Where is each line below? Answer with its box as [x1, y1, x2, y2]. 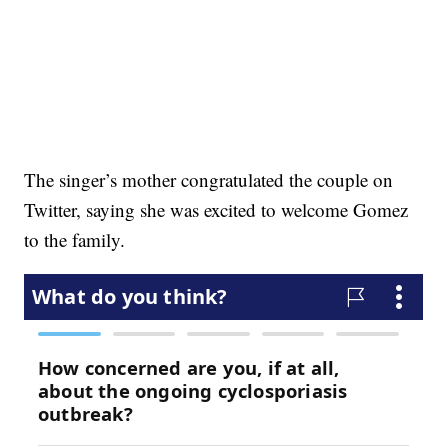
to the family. [24, 227, 126, 253]
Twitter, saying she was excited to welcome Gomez [24, 197, 409, 223]
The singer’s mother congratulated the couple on [24, 167, 394, 193]
